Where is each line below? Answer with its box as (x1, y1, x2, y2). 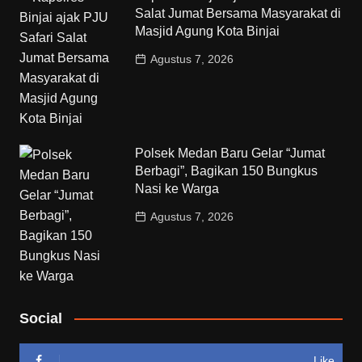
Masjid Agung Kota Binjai (135, 23, 280, 38)
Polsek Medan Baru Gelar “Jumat (135, 145, 326, 160)
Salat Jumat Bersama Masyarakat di (135, 6, 342, 20)
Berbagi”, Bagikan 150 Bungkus (135, 163, 318, 178)
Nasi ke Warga (135, 181, 220, 196)
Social (19, 309, 62, 326)
